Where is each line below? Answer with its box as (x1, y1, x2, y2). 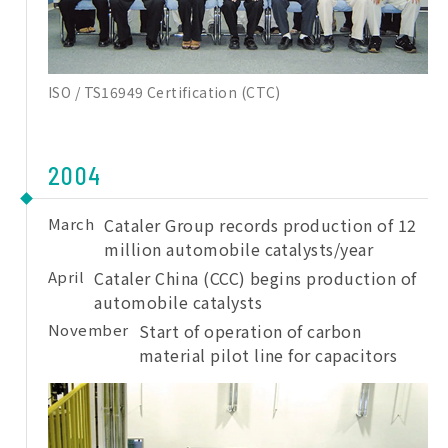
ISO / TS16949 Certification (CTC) (48, 81, 281, 102)
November (48, 318, 129, 340)
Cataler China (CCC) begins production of (94, 265, 417, 290)
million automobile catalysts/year (104, 236, 374, 261)
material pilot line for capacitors (138, 342, 398, 367)
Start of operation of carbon (138, 318, 362, 343)
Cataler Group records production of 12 (104, 212, 417, 237)
